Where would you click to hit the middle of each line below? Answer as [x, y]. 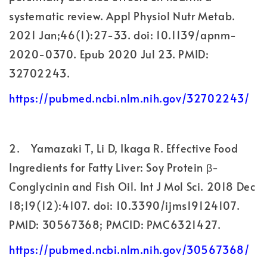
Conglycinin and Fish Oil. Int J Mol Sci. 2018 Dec [132, 186]
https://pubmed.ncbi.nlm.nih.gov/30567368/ [129, 249]
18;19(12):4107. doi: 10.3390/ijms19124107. [125, 205]
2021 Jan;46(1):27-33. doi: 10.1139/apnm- [123, 35]
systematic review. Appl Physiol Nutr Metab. [122, 15]
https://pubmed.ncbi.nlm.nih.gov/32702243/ [129, 98]
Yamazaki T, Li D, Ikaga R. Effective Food [134, 148]
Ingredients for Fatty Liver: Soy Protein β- [114, 167]
